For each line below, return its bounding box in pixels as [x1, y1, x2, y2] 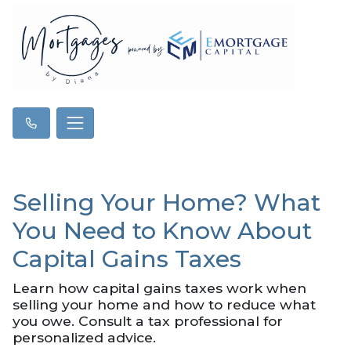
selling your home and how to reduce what [13, 295, 316, 313]
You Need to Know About [13, 215, 312, 245]
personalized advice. [13, 328, 156, 346]
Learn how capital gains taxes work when [13, 279, 306, 296]
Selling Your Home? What [13, 187, 320, 217]
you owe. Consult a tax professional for [13, 312, 283, 329]
